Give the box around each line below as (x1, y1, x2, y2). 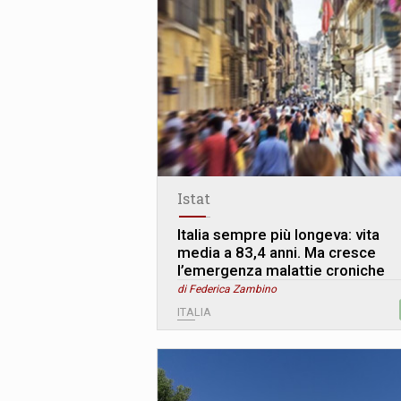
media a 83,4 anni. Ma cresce (177, 243, 376, 262)
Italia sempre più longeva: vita (177, 226, 380, 244)
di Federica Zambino (177, 283, 277, 296)
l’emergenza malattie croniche (177, 261, 385, 280)
